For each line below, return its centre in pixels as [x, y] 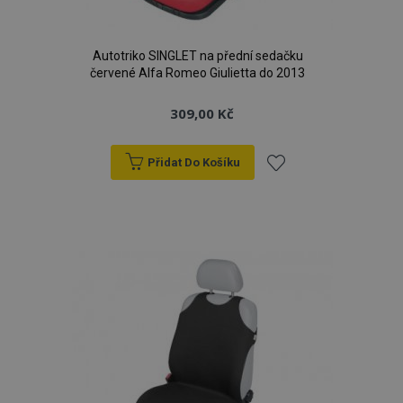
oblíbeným [305, 266]
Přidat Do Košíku [193, 162]
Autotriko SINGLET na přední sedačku [197, 56]
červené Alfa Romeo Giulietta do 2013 [197, 73]
